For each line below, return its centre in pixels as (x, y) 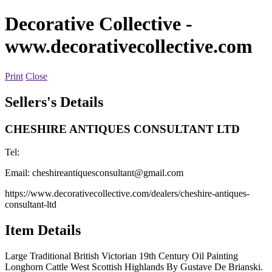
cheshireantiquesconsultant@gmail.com (108, 173)
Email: (19, 173)
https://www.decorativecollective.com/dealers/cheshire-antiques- (127, 194)
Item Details (43, 230)
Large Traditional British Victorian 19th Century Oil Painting (121, 256)
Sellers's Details (54, 102)
